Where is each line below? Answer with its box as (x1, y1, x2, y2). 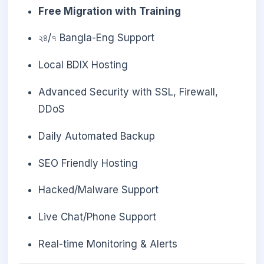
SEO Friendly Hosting (38, 157, 138, 169)
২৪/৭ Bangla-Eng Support (38, 32, 154, 44)
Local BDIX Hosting (38, 59, 128, 71)
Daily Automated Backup (38, 130, 155, 142)
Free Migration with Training (38, 5, 181, 17)
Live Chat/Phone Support (38, 211, 156, 223)
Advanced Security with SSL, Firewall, (38, 85, 218, 98)
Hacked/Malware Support (38, 184, 159, 196)
